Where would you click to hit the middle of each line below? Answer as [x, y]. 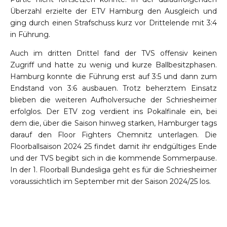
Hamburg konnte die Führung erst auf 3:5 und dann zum [113, 77]
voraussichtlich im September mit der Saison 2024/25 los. [110, 182]
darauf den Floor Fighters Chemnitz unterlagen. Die [113, 135]
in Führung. [30, 35]
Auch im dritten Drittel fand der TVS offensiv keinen [113, 53]
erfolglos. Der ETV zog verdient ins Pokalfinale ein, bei [113, 112]
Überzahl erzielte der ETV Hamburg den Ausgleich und [113, 11]
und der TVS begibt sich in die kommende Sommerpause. [113, 158]
